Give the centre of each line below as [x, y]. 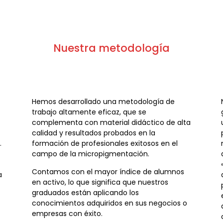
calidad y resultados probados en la [93, 133]
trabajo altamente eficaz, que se [89, 112]
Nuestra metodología [111, 48]
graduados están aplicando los [85, 192]
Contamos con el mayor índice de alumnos [108, 171]
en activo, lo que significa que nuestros [100, 182]
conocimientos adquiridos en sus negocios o [109, 203]
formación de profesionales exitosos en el [105, 144]
